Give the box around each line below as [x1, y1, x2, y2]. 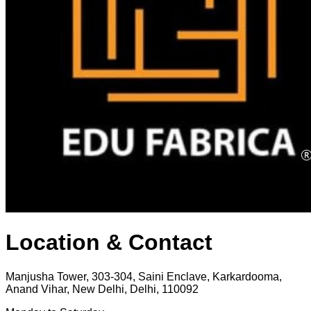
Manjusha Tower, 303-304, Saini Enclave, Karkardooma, [6, 270, 282, 283]
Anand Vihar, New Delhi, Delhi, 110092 [6, 283, 199, 295]
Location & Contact [6, 230, 212, 255]
